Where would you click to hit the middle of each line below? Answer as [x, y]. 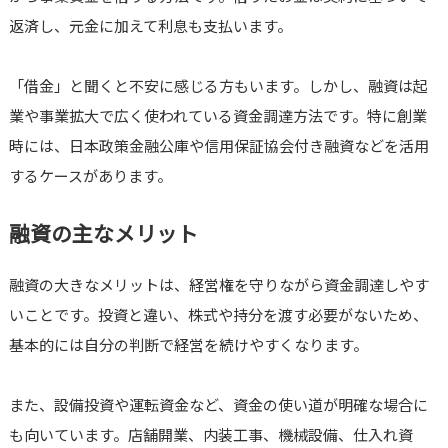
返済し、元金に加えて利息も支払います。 [150, 26]
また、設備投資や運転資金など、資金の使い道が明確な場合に [218, 405]
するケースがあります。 [90, 176]
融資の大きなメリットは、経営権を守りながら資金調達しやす [218, 285]
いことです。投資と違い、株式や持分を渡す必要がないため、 [218, 315]
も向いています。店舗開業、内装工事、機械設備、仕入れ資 [210, 435]
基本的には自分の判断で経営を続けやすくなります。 [188, 345]
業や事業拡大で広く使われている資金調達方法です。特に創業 [217, 116]
